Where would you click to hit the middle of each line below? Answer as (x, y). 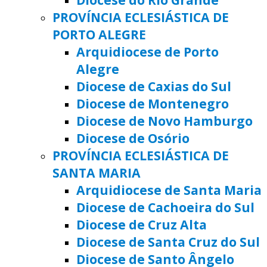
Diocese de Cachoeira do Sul (165, 207)
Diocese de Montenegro (153, 103)
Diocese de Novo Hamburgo (164, 120)
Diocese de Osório (133, 138)
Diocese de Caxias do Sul (154, 86)
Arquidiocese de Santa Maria (169, 190)
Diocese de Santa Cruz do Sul (168, 241)
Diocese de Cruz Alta (142, 224)
